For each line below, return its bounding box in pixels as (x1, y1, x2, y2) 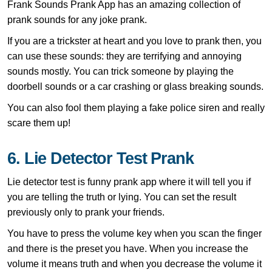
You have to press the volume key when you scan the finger (7, 228, 262, 239)
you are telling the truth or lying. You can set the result (7, 191, 236, 202)
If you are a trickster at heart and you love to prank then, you (7, 35, 262, 46)
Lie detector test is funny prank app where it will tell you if (7, 176, 251, 187)
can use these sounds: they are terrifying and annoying (7, 50, 242, 61)
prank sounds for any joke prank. (7, 14, 147, 25)
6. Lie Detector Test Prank (7, 149, 194, 168)
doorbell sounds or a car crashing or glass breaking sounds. (7, 81, 263, 92)
